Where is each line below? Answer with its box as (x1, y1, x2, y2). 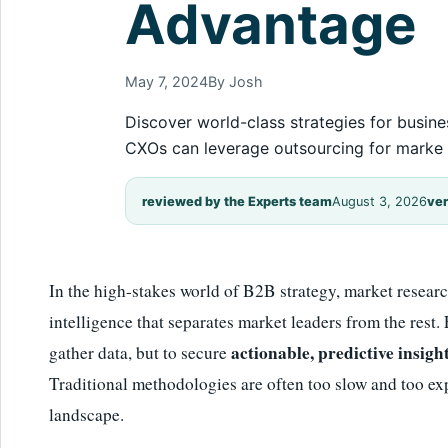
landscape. (49, 402, 124, 426)
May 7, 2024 (125, 72, 208, 90)
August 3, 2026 (332, 193, 427, 209)
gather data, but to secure (49, 340, 231, 364)
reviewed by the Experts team (142, 193, 332, 209)
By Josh (208, 72, 263, 90)
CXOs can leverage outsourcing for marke (125, 137, 443, 158)
